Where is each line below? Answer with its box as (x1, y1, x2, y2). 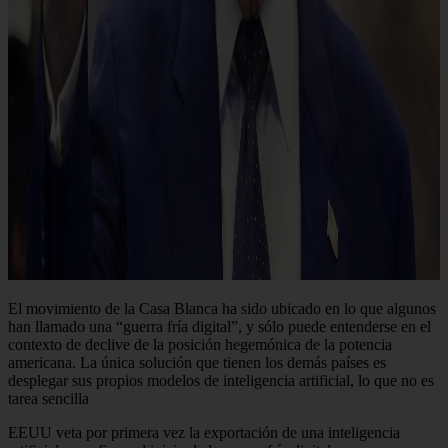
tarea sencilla (8, 389, 89, 407)
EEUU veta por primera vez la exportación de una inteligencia (8, 423, 400, 441)
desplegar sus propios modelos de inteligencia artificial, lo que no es (8, 371, 434, 389)
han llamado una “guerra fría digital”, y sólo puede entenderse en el (8, 317, 431, 335)
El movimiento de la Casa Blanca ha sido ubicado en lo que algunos (8, 299, 436, 317)
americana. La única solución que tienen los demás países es (8, 353, 386, 371)
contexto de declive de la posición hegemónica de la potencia (8, 335, 392, 353)
